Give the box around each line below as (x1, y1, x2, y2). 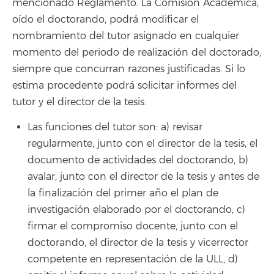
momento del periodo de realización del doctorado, (12, 46, 261, 59)
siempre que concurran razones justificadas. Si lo (12, 63, 245, 75)
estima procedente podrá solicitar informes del (12, 80, 237, 92)
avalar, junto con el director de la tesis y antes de (28, 170, 259, 183)
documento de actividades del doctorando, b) (28, 154, 248, 166)
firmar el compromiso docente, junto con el (28, 220, 238, 232)
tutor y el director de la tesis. (12, 96, 146, 108)
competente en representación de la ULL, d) (28, 253, 238, 265)
